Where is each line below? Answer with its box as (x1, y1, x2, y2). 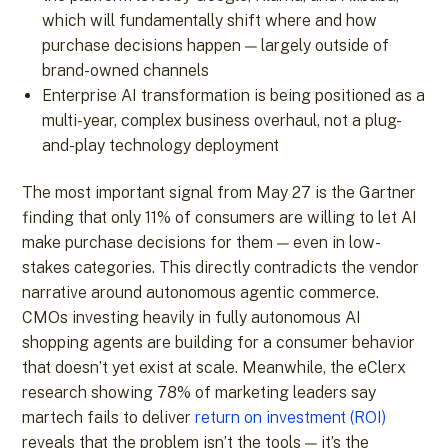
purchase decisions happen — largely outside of (42, 36, 390, 55)
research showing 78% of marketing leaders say (22, 383, 377, 403)
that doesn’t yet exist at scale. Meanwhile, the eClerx (22, 358, 407, 378)
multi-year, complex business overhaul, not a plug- (42, 111, 403, 130)
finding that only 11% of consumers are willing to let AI (22, 208, 418, 228)
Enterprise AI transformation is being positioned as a (42, 86, 426, 105)
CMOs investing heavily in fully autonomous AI (22, 308, 362, 328)
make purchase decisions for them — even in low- (22, 233, 382, 253)
